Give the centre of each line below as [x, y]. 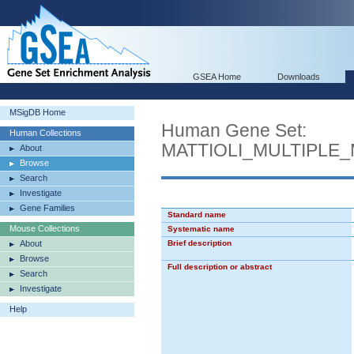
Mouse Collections [45, 228]
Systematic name [201, 229]
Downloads [299, 77]
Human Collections [45, 133]
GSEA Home [217, 77]
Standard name [197, 215]
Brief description [200, 243]
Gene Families [47, 208]
